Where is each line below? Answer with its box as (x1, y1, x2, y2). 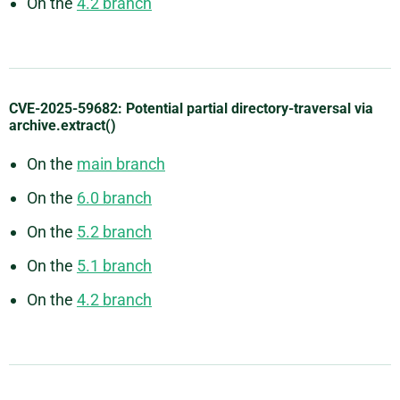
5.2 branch (77, 222, 152, 242)
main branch (77, 154, 165, 174)
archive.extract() (9, 117, 116, 135)
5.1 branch (77, 256, 152, 276)
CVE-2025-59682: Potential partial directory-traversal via (9, 100, 373, 118)
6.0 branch (77, 188, 152, 208)
